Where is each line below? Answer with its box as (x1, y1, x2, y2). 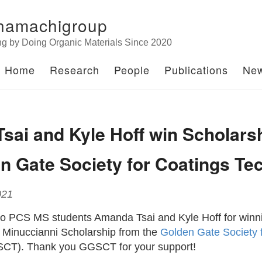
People (114, 62, 150, 77)
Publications (164, 62, 228, 77)
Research (50, 62, 99, 77)
